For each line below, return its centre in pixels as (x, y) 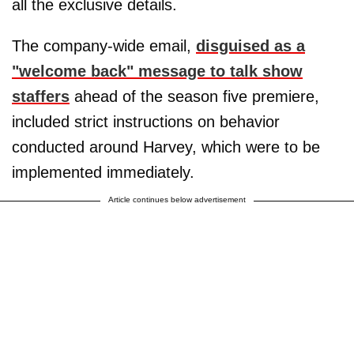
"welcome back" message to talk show (157, 71)
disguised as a (250, 46)
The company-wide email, (104, 46)
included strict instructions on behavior (146, 122)
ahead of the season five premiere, (194, 96)
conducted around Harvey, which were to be (166, 147)
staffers (41, 96)
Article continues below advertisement (177, 200)
